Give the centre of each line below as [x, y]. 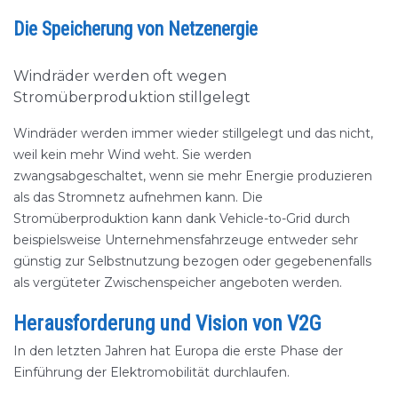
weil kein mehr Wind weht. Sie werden [132, 155]
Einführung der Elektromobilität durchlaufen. [151, 372]
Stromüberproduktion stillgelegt [132, 97]
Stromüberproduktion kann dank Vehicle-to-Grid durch [182, 219]
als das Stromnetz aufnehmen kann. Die [138, 197]
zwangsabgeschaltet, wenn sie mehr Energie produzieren [193, 176]
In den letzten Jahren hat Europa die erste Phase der [178, 351]
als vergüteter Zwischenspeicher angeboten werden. [178, 283]
